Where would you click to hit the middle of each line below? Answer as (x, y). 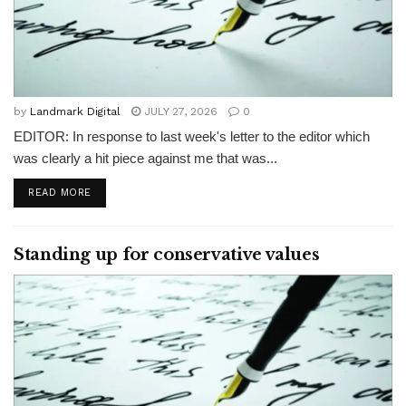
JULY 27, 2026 (179, 111)
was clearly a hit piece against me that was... (145, 158)
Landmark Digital (75, 111)
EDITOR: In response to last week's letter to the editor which (192, 136)
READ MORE (60, 193)
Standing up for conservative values (167, 255)
